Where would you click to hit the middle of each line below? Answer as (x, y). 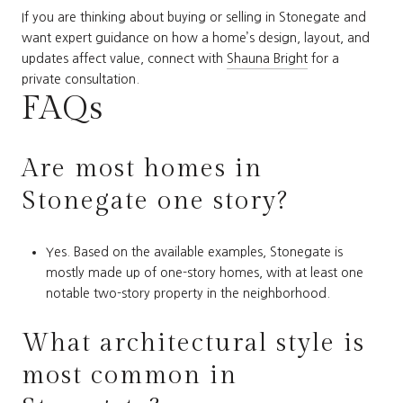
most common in (130, 376)
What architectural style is (193, 344)
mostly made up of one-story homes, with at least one (204, 272)
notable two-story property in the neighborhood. (188, 293)
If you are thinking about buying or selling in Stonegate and (194, 18)
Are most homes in (142, 168)
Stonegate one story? (155, 201)
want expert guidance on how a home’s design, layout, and (196, 38)
